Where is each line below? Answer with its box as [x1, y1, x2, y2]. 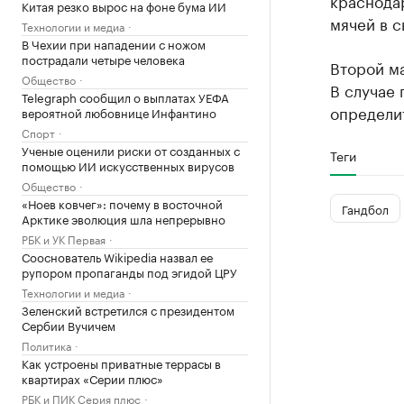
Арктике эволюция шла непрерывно [22, 209, 225, 227]
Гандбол [341, 198, 389, 217]
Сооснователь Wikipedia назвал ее [22, 247, 213, 265]
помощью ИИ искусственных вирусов [22, 156, 234, 174]
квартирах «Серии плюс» [22, 369, 163, 387]
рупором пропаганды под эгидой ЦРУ [22, 262, 237, 280]
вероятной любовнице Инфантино [22, 103, 216, 121]
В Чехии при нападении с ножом [22, 34, 206, 52]
